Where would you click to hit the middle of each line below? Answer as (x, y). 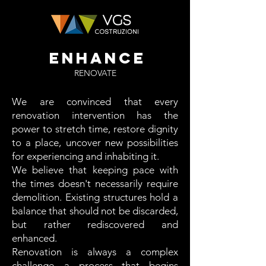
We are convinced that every (95, 102)
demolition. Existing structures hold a (95, 197)
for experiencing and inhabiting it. (88, 156)
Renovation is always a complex (95, 252)
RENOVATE (95, 73)
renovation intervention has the (95, 115)
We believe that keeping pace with (95, 170)
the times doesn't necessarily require (95, 183)
